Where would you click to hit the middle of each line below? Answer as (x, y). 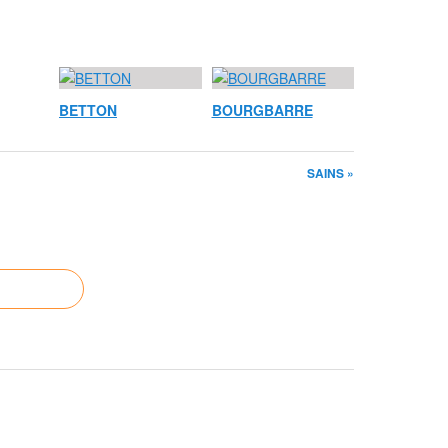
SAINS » (330, 173)
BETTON (88, 110)
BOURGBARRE (262, 110)
